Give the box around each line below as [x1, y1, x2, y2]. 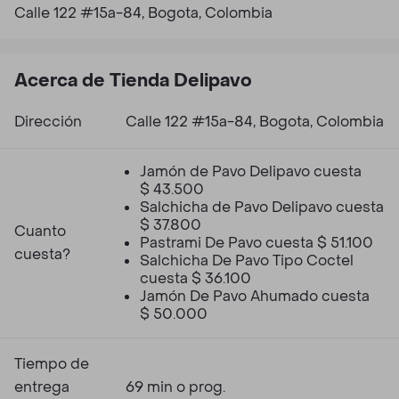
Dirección [14, 112, 82, 131]
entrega [14, 378, 69, 396]
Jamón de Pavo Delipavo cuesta [140, 162, 362, 181]
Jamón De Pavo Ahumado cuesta [140, 287, 370, 305]
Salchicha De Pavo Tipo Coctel [140, 251, 354, 270]
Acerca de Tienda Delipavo [14, 69, 252, 93]
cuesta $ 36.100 [140, 269, 251, 288]
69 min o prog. [126, 378, 225, 396]
